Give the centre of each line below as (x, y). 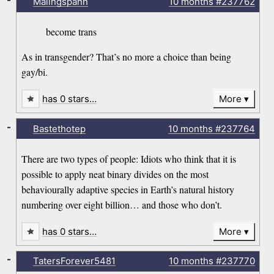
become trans (72, 32)
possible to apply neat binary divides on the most (115, 174)
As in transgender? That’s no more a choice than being (127, 57)
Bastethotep (59, 128)
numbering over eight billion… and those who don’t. (122, 204)
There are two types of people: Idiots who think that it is (129, 158)
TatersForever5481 (74, 261)
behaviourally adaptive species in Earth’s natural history (128, 189)
